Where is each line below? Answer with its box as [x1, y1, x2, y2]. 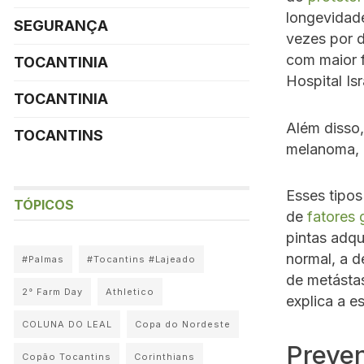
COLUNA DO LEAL [22, 318, 112, 330]
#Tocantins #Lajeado [87, 253, 196, 265]
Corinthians [134, 351, 195, 362]
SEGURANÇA [14, 17, 108, 34]
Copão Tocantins [22, 351, 111, 362]
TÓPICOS [14, 197, 74, 213]
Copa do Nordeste [135, 318, 231, 330]
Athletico [106, 286, 154, 297]
